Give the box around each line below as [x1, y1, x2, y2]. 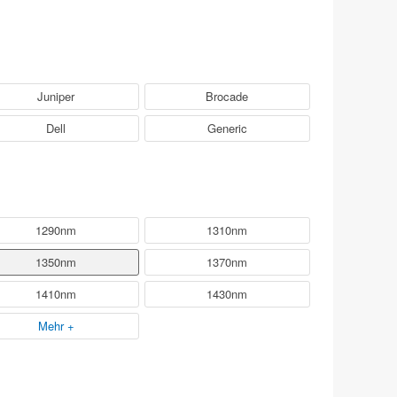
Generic [206, 119, 247, 136]
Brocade [206, 88, 249, 105]
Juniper [37, 88, 75, 105]
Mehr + [37, 316, 74, 334]
